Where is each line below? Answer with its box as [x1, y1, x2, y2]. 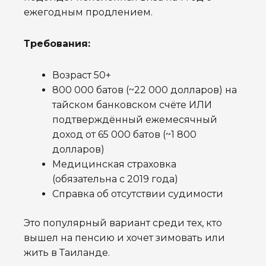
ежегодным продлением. [24, 7, 153, 18]
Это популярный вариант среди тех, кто [24, 217, 222, 229]
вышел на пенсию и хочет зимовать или [24, 232, 225, 244]
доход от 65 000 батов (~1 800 [52, 129, 197, 141]
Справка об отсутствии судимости [52, 188, 223, 200]
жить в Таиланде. [24, 247, 110, 259]
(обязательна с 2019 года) [52, 173, 178, 185]
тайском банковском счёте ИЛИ [52, 99, 212, 111]
